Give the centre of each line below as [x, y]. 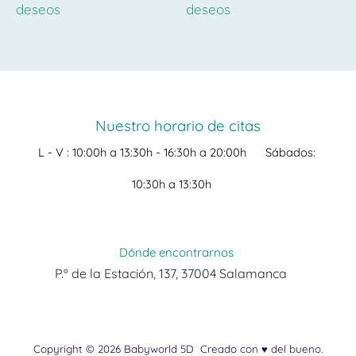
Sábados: [292, 152]
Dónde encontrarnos [178, 252]
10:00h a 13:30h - [116, 152]
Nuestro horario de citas [178, 126]
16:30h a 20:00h [213, 152]
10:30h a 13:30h [172, 184]
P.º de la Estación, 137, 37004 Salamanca [170, 273]
